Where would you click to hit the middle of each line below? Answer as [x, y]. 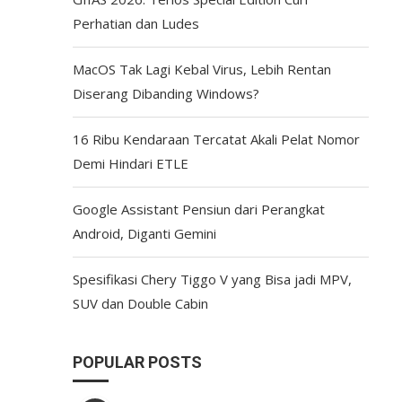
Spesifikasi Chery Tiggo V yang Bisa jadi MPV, [212, 279]
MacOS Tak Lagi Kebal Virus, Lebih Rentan [201, 69]
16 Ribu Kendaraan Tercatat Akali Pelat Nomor [216, 139]
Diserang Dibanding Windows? [166, 93]
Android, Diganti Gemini [144, 233]
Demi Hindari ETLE [130, 163]
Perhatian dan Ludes [135, 23]
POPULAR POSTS [137, 362]
